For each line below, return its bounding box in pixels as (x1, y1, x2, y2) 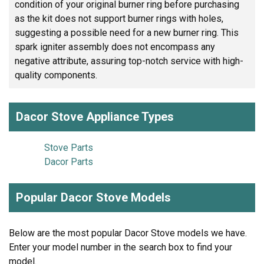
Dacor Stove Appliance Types (16, 110, 174, 124)
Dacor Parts (44, 156, 93, 167)
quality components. (15, 70, 97, 81)
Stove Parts (44, 142, 93, 153)
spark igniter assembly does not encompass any (15, 41, 215, 52)
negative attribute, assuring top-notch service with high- (15, 55, 243, 67)
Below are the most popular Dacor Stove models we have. (9, 227, 247, 239)
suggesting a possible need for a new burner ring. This (15, 27, 239, 38)
